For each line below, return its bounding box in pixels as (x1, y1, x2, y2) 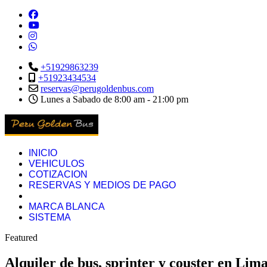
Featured (5, 232, 38, 243)
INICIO (29, 148, 57, 158)
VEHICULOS (29, 159, 85, 169)
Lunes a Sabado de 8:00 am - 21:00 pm (38, 94, 188, 104)
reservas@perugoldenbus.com (41, 83, 154, 94)
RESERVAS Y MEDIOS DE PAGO (29, 180, 176, 190)
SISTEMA (29, 212, 71, 222)
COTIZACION (29, 169, 88, 179)
